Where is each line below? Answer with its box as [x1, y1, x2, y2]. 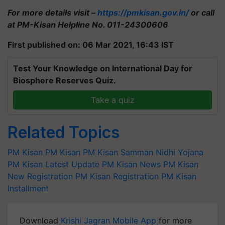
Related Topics [8, 122, 120, 142]
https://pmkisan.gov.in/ [97, 7, 189, 18]
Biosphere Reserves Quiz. [13, 75, 116, 85]
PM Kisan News [102, 159, 161, 169]
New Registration [8, 171, 73, 181]
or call [189, 7, 214, 18]
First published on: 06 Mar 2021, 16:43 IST [8, 39, 174, 50]
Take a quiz [90, 94, 135, 105]
